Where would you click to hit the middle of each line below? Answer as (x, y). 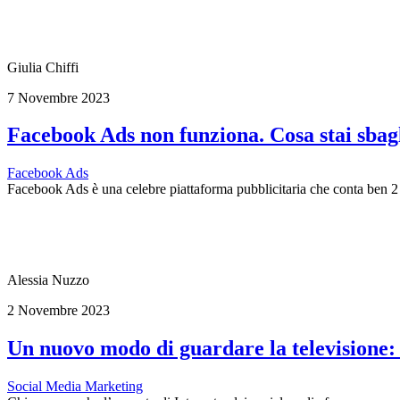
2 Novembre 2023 (58, 311)
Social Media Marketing (75, 387)
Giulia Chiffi (43, 67)
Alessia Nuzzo (48, 280)
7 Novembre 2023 (58, 97)
